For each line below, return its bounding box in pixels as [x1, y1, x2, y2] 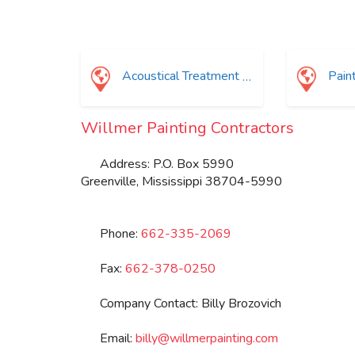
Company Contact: [100, 294, 201, 312]
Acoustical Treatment [119, 67, 239, 86]
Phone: [100, 224, 141, 242]
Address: [100, 155, 153, 173]
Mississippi [142, 172, 202, 190]
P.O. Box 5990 [153, 155, 234, 173]
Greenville [81, 172, 136, 190]
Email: [100, 329, 136, 347]
